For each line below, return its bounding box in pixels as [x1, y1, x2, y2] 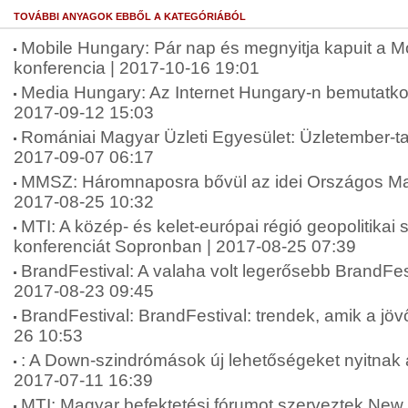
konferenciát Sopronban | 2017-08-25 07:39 [14, 237, 356, 256]
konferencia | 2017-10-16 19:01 [14, 58, 260, 77]
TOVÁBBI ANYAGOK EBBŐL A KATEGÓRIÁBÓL [14, 11, 246, 22]
